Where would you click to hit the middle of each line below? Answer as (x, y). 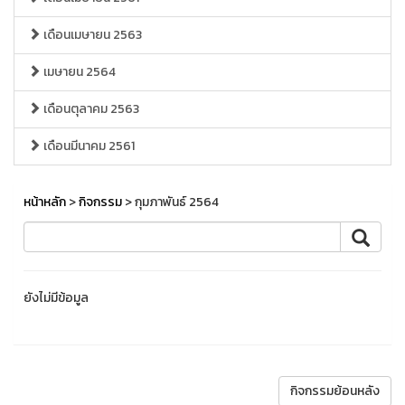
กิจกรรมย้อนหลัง (335, 391)
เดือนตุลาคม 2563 (90, 109)
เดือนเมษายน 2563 (91, 35)
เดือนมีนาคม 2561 (88, 146)
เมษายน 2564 (78, 72)
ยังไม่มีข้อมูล (56, 298)
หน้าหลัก (45, 202)
